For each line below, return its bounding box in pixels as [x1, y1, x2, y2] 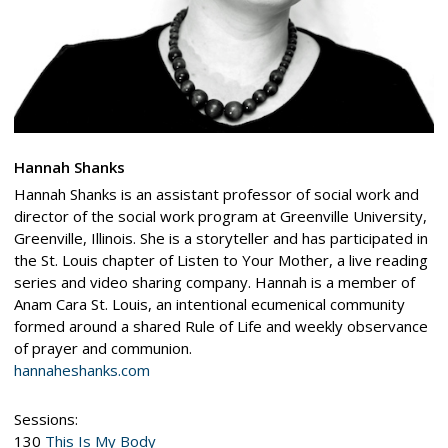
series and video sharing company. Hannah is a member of [13, 271, 415, 292]
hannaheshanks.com [13, 359, 150, 380]
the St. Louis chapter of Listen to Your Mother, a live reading [13, 249, 428, 270]
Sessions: [13, 408, 78, 429]
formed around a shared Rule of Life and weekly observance [13, 315, 428, 336]
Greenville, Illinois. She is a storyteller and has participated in [13, 227, 428, 248]
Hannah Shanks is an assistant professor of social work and [13, 183, 419, 204]
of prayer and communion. [13, 337, 192, 358]
